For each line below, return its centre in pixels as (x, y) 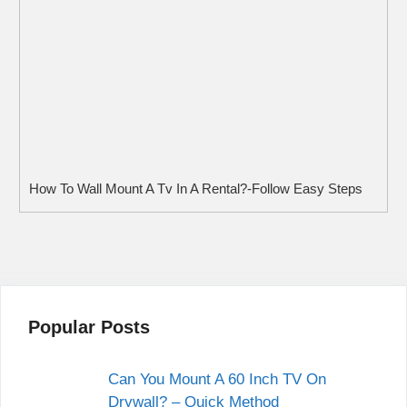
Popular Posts (89, 327)
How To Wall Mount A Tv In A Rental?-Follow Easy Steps (196, 188)
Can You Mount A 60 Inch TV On (217, 379)
